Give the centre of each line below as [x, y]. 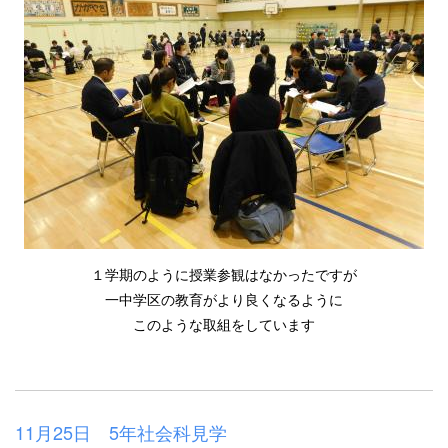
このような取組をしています [224, 323]
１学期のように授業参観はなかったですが [224, 273]
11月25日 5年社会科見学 [121, 431]
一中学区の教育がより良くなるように [224, 298]
